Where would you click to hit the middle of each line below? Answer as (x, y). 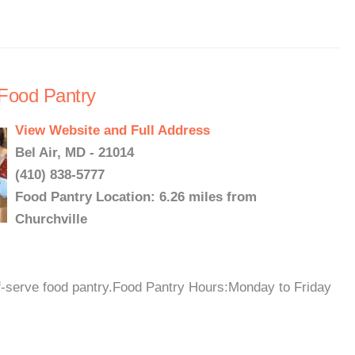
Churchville (51, 219)
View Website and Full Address (113, 130)
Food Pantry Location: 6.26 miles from (136, 197)
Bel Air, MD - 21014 (74, 153)
